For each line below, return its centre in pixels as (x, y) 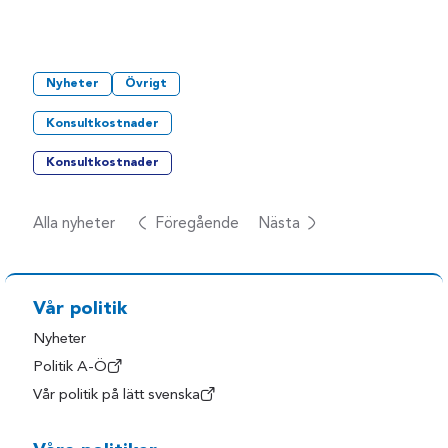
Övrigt (146, 84)
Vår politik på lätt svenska (117, 396)
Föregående (196, 223)
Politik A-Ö (70, 368)
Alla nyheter (74, 223)
